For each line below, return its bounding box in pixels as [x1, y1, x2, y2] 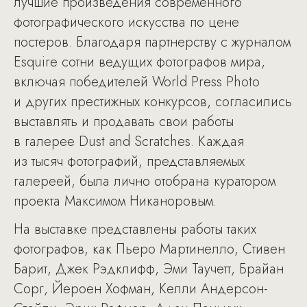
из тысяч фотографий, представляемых [14, 151, 245, 171]
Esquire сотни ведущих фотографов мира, [14, 52, 265, 72]
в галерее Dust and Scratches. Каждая [14, 132, 244, 151]
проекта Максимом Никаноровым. [14, 191, 217, 211]
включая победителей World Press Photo [14, 72, 260, 92]
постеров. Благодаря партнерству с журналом [14, 32, 291, 52]
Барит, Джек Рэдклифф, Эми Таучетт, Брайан [14, 259, 284, 279]
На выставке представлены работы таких [14, 219, 256, 239]
